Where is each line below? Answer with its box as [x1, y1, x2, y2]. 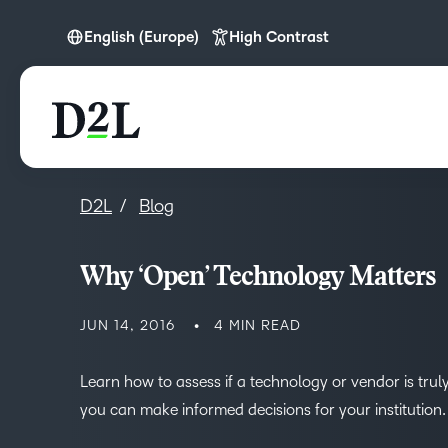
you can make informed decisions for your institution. [80, 401, 446, 418]
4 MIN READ [214, 318, 301, 333]
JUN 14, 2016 [80, 318, 175, 333]
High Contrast [229, 29, 329, 45]
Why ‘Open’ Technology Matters [80, 265, 436, 292]
